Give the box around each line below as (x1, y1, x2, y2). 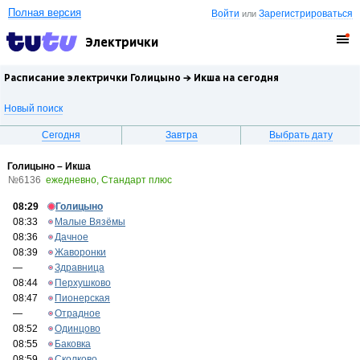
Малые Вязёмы (55, 216, 125, 227)
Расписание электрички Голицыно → (4, 72, 194, 84)
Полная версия (8, 6, 81, 18)
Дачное (55, 231, 88, 243)
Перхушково (55, 277, 111, 288)
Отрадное (55, 308, 100, 319)
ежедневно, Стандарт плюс (46, 174, 172, 186)
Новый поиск (4, 103, 63, 114)
